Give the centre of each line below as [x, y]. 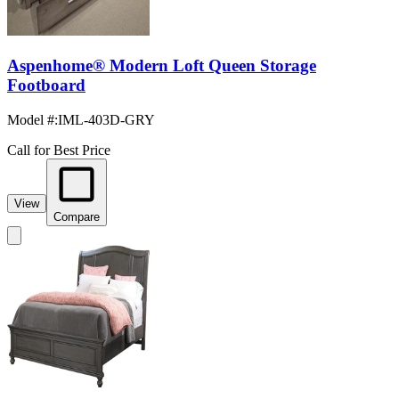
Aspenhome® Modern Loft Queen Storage [162, 65]
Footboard [46, 85]
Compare [77, 216]
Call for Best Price [59, 150]
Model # [31, 119]
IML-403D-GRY [106, 119]
